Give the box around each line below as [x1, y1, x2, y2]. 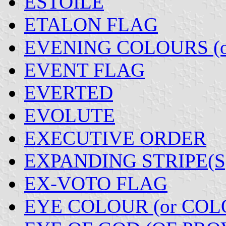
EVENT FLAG [24, 59, 145, 81]
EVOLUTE [24, 104, 115, 126]
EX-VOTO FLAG [24, 172, 167, 194]
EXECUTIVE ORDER [24, 127, 206, 149]
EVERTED [24, 81, 113, 103]
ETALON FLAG [24, 13, 158, 35]
